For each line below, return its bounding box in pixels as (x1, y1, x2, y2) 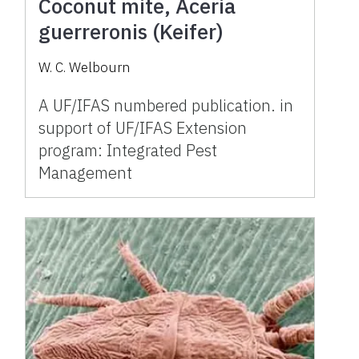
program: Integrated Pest (38, 139, 218, 161)
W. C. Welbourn (38, 58, 131, 76)
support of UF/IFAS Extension (38, 116, 248, 139)
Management (38, 161, 133, 184)
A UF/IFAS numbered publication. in (38, 94, 294, 116)
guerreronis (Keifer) (38, 17, 224, 45)
